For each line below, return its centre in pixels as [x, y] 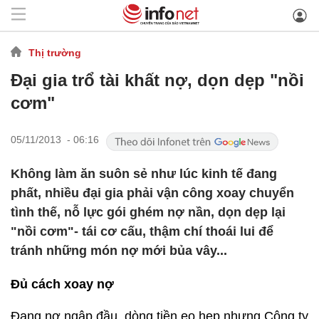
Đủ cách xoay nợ [62, 284]
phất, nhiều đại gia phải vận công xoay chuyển [152, 193]
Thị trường [55, 52]
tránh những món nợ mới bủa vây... [119, 251]
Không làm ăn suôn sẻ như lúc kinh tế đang [144, 174]
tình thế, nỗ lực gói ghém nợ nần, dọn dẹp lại [148, 212]
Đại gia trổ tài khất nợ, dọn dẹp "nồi [157, 80]
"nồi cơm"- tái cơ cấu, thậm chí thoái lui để [142, 231]
